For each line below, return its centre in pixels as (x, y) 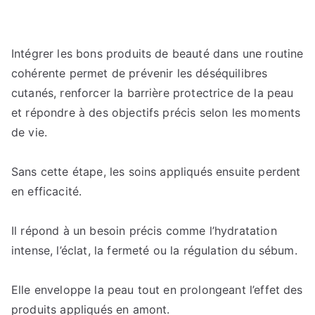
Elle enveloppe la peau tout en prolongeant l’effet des (157, 290)
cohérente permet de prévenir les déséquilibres (140, 73)
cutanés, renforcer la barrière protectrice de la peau (153, 93)
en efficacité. (47, 191)
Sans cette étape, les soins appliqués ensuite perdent (156, 172)
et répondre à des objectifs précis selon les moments (156, 112)
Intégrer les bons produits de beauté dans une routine (157, 53)
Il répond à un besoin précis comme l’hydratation (144, 231)
